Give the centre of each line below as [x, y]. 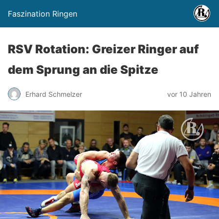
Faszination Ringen [43, 14]
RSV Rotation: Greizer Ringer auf [103, 49]
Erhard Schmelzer [54, 94]
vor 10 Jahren [189, 94]
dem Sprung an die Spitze [83, 70]
